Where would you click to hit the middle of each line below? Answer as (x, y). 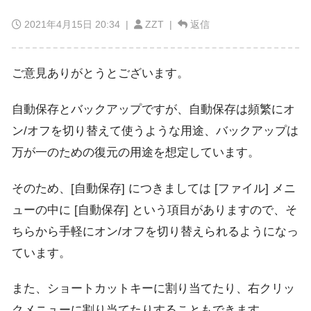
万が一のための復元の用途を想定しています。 (136, 152)
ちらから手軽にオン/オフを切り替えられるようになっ (155, 231)
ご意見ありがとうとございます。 (100, 74)
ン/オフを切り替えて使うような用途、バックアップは (155, 131)
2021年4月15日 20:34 (72, 25)
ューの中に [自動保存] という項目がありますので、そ (154, 210)
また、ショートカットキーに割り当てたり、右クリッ (153, 289)
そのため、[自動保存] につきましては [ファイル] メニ (154, 188)
